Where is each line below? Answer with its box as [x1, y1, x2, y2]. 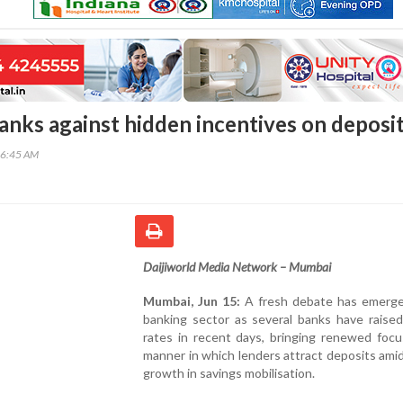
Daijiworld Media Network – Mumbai [143, 258, 331, 274]
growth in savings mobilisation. [143, 364, 315, 381]
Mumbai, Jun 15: [143, 292, 241, 309]
